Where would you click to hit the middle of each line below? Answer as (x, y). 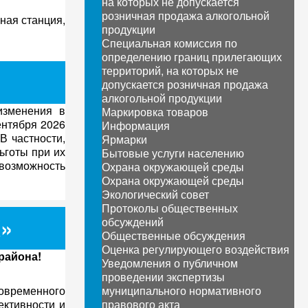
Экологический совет (155, 194)
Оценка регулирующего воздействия (195, 249)
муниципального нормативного (181, 290)
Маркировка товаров (155, 112)
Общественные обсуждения (173, 235)
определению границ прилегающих (191, 57)
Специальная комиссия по (169, 43)
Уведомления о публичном (169, 263)
